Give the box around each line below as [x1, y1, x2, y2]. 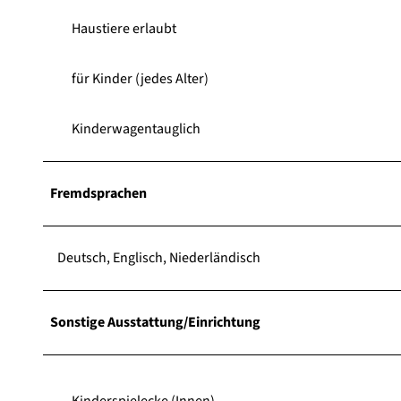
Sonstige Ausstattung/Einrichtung [50, 311, 260, 332]
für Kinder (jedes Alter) [72, 68, 209, 89]
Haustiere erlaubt [72, 18, 176, 38]
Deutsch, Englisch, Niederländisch [57, 247, 260, 268]
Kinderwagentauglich [72, 118, 200, 139]
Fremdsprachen [50, 183, 147, 203]
